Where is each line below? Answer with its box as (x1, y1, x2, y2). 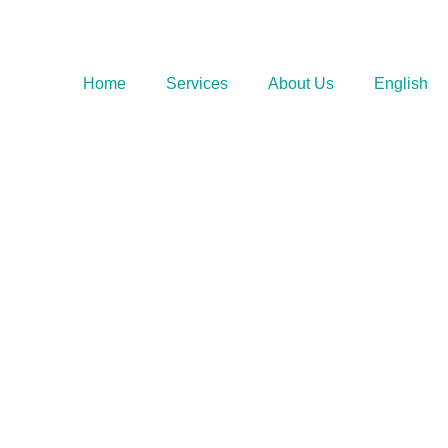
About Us (268, 74, 334, 92)
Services (166, 74, 228, 92)
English (374, 74, 428, 92)
